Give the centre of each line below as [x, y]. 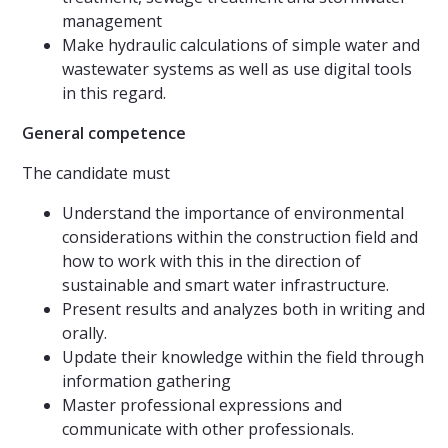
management [112, 21]
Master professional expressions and [202, 405]
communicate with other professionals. [208, 429]
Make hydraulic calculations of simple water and [241, 45]
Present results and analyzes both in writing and [243, 309]
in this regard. [114, 93]
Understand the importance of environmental [233, 213]
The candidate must [96, 173]
